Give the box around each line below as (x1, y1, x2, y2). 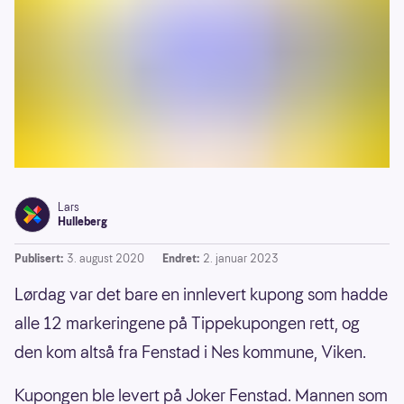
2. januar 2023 (203, 251, 279, 267)
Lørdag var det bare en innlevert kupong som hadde (14, 283, 388, 307)
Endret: (162, 251, 199, 267)
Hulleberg (58, 214, 107, 230)
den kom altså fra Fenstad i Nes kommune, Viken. (14, 341, 366, 364)
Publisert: (14, 251, 63, 267)
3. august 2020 (67, 251, 144, 267)
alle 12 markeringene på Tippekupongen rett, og (14, 312, 360, 335)
